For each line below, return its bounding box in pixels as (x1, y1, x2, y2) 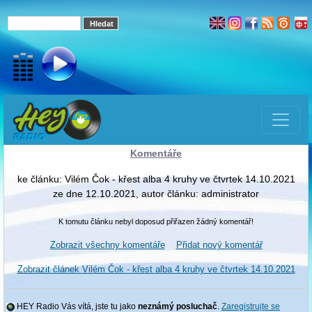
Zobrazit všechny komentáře (49, 239, 165, 250)
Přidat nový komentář (175, 239, 263, 250)
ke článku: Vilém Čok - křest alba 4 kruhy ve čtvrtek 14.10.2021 (17, 173, 295, 185)
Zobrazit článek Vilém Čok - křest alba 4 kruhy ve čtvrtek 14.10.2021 (17, 263, 295, 274)
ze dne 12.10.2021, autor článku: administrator (53, 187, 259, 199)
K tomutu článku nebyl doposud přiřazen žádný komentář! (58, 217, 253, 226)
